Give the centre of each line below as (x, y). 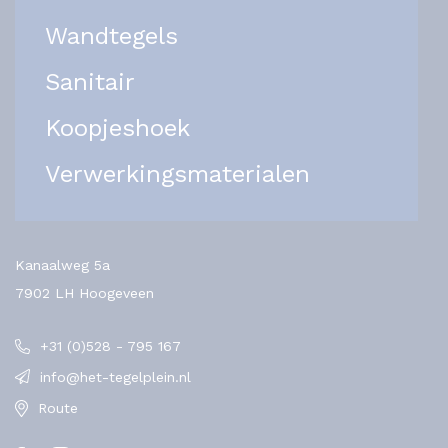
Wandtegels (111, 35)
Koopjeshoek (117, 127)
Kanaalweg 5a (62, 264)
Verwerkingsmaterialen (177, 173)
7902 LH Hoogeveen (84, 292)
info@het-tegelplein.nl (115, 376)
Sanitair (90, 81)
